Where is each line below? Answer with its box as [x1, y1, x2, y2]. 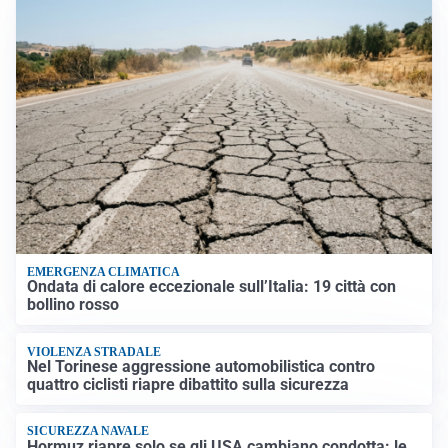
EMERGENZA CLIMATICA [27, 264, 181, 279]
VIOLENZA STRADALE [27, 344, 162, 359]
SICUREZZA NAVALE [27, 424, 150, 439]
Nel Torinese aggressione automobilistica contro [27, 356, 376, 376]
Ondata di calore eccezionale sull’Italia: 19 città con [27, 277, 397, 297]
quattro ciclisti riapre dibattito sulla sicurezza [27, 374, 350, 394]
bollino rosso [27, 295, 120, 315]
